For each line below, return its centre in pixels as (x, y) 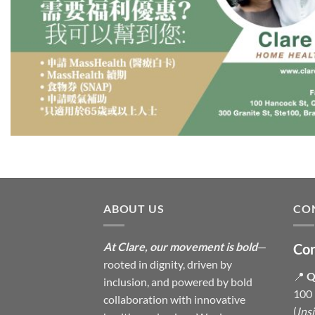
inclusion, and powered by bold (178, 282)
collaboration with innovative (174, 300)
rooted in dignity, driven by (168, 264)
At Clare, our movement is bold (180, 247)
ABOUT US (134, 208)
